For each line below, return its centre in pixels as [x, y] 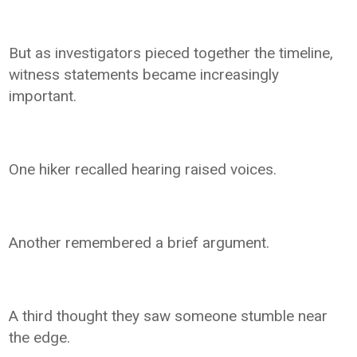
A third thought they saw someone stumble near [169, 316]
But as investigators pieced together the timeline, [171, 53]
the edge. [40, 337]
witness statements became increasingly [144, 74]
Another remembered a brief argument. [139, 242]
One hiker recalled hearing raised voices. [143, 169]
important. [43, 96]
